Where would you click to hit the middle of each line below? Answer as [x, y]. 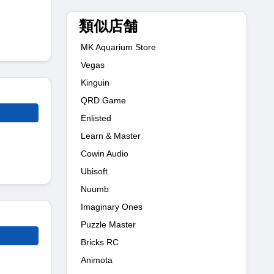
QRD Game [103, 100]
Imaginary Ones [112, 206]
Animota [97, 260]
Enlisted [96, 118]
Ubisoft [94, 171]
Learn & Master [111, 135]
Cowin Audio [105, 153]
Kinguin [95, 82]
